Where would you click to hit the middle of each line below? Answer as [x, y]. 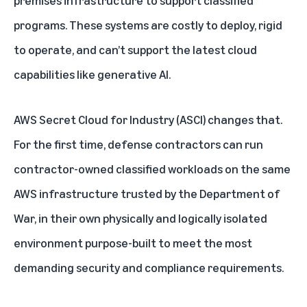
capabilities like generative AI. [92, 74]
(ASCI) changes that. [228, 120]
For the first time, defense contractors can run [138, 144]
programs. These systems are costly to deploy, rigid [148, 25]
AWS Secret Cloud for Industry [94, 120]
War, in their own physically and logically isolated [140, 218]
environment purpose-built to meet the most [133, 243]
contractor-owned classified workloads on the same [152, 169]
